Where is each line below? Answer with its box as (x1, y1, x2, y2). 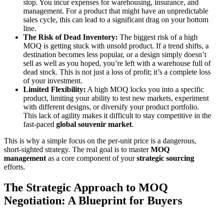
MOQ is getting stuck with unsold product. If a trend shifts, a (23, 41, 209, 50)
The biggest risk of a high (118, 32, 198, 41)
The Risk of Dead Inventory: (23, 32, 118, 41)
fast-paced (23, 120, 56, 128)
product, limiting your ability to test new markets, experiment (23, 93, 209, 102)
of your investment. (23, 76, 82, 85)
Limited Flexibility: (23, 85, 86, 93)
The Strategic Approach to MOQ (4, 181, 168, 194)
